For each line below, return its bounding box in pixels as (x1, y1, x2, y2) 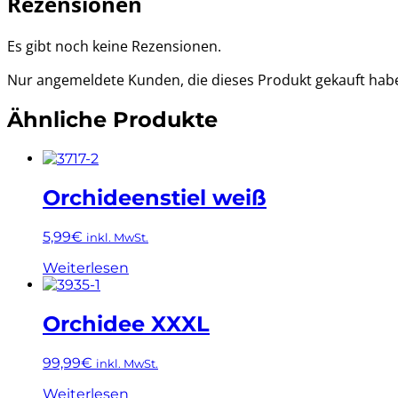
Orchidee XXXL (43, 311, 210, 338)
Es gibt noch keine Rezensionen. (7, 36, 221, 56)
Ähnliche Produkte (7, 107, 218, 133)
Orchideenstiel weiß (43, 185, 267, 211)
